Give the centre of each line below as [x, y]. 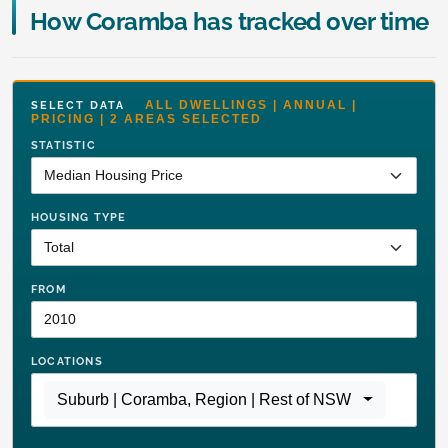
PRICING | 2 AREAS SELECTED [146, 118]
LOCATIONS [67, 361]
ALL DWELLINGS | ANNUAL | [251, 104]
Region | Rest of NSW [273, 399]
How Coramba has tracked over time [229, 21]
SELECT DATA [88, 105]
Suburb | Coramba [122, 399]
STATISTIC [63, 145]
